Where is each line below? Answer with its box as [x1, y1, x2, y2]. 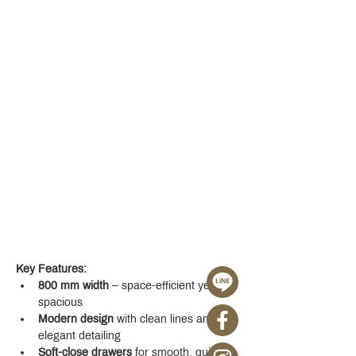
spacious [38, 296, 83, 308]
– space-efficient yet [109, 280, 216, 292]
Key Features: [16, 263, 87, 275]
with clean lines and [114, 313, 219, 325]
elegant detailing [38, 330, 121, 342]
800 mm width [38, 280, 109, 292]
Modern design [38, 313, 114, 325]
